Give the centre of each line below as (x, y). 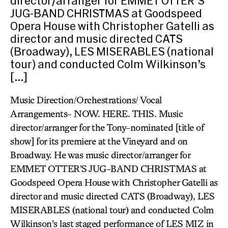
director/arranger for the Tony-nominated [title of (107, 127)
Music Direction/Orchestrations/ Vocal (86, 100)
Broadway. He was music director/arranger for (100, 155)
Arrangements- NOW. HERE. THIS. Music (96, 113)
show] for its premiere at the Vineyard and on (99, 141)
